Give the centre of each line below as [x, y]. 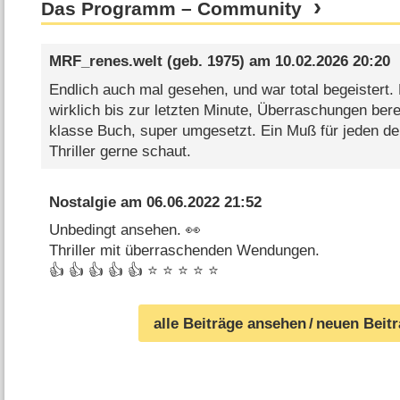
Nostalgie [82, 202]
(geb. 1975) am [218, 62]
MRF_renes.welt [105, 62]
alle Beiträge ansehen [230, 323]
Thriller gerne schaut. [120, 151]
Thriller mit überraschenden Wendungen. [184, 251]
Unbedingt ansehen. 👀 [125, 230]
